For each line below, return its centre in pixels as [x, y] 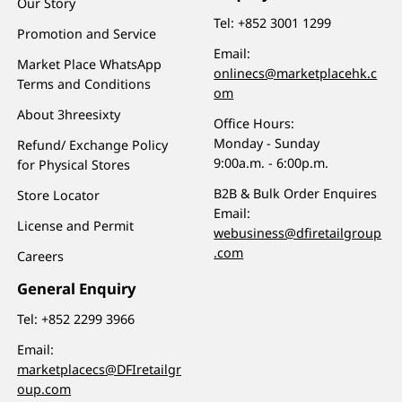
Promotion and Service [87, 33]
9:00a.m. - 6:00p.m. [271, 162]
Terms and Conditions [84, 83]
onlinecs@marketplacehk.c [296, 73]
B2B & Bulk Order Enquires [296, 193]
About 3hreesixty [69, 114]
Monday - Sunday [267, 143]
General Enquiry [77, 288]
